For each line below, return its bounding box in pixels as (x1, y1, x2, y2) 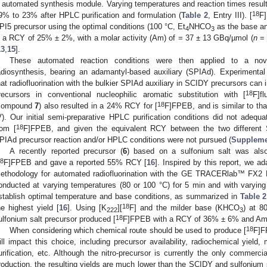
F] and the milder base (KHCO (129, 203, 240, 213)
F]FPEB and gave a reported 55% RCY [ (4, 158, 147, 167)
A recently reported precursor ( (10, 147, 123, 156)
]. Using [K (67, 203, 107, 213)
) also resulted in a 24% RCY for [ (39, 101, 158, 111)
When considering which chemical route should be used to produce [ (10, 226, 246, 235)
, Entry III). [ (207, 11, 252, 20)
